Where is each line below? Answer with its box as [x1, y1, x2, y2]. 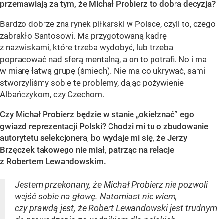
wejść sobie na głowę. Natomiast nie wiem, [15, 191, 177, 201]
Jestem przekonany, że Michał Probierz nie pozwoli [15, 179, 208, 190]
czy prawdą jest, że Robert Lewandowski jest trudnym [15, 202, 217, 213]
